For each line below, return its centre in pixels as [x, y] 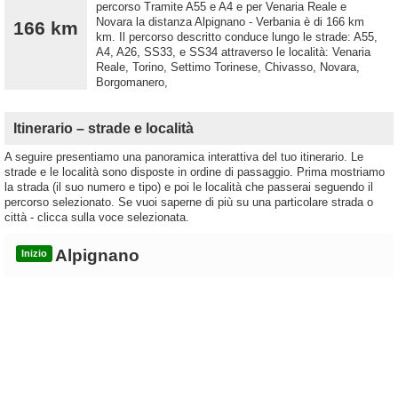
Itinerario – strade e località [103, 129]
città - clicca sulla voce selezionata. [97, 218]
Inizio [34, 254]
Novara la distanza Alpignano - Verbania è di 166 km [230, 22]
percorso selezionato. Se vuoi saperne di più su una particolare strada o [189, 203]
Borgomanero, [132, 83]
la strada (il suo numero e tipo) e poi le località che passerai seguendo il [189, 187]
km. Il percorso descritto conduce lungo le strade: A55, [237, 37]
